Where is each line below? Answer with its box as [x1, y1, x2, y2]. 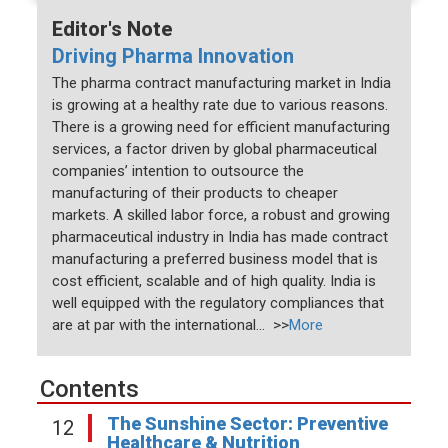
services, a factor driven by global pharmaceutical [52, 140, 378, 159]
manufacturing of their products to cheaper [52, 184, 339, 203]
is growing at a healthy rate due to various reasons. [52, 96, 389, 115]
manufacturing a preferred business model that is [52, 250, 379, 269]
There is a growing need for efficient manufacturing [52, 118, 391, 137]
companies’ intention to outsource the [52, 162, 305, 181]
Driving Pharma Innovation [52, 44, 295, 69]
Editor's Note [52, 17, 174, 42]
